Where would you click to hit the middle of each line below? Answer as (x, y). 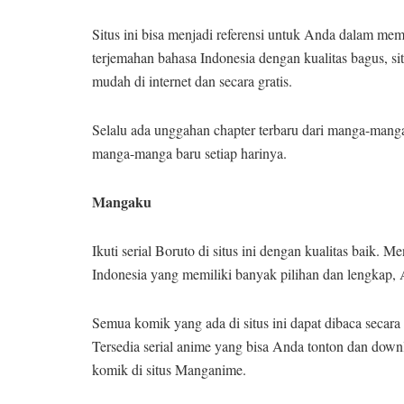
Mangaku (122, 201)
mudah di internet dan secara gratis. (192, 80)
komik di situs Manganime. (169, 369)
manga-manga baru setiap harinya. (189, 152)
